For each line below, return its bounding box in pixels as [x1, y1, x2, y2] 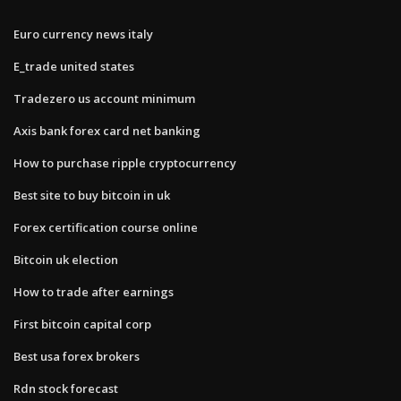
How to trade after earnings [13, 283, 174, 300]
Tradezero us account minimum [13, 90, 195, 107]
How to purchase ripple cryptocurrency [13, 154, 236, 171]
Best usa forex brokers [13, 347, 140, 364]
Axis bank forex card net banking [13, 122, 200, 139]
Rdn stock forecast [13, 380, 118, 397]
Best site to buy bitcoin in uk [13, 186, 170, 203]
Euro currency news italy [13, 25, 153, 42]
